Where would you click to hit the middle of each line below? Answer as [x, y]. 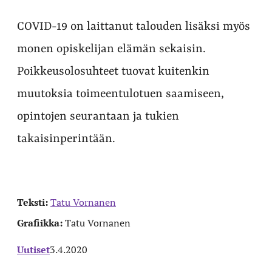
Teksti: [34, 202]
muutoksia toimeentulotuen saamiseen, [121, 94]
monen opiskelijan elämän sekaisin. [111, 49]
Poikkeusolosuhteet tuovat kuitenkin [113, 72]
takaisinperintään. [66, 139]
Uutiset [33, 250]
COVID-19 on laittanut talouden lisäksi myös [134, 27]
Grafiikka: [41, 223]
